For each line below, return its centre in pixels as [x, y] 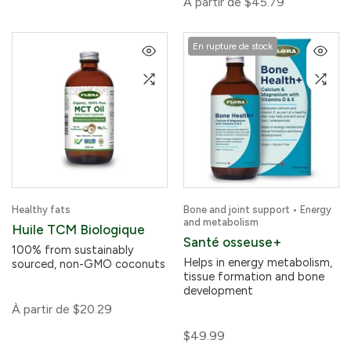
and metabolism [221, 222]
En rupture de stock [233, 46]
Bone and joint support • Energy [257, 210]
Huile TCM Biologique [78, 230]
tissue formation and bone [254, 277]
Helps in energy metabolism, [258, 262]
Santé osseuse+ [232, 242]
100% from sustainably [73, 250]
